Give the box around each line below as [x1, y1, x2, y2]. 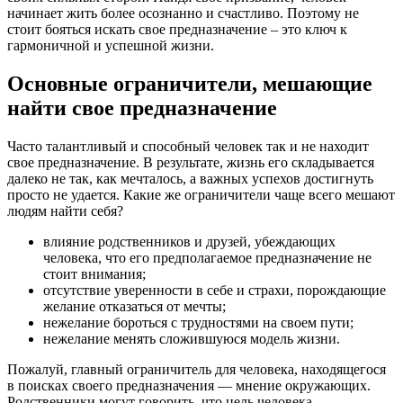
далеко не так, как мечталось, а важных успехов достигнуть [7, 170, 373, 186]
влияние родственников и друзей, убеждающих [43, 233, 336, 249]
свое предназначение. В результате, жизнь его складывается [7, 154, 374, 170]
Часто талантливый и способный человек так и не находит [7, 138, 369, 154]
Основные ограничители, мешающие [7, 71, 372, 95]
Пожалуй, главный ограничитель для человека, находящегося [7, 361, 386, 377]
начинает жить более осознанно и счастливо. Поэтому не [7, 5, 359, 22]
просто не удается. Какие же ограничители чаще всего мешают [7, 186, 395, 202]
